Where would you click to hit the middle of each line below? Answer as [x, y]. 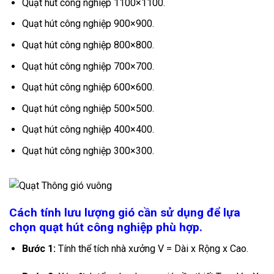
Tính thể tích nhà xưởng [106, 249]
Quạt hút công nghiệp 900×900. [88, 24]
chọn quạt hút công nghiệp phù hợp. [106, 228]
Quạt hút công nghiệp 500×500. [88, 108]
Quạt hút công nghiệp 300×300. [88, 150]
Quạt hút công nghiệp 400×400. [88, 130]
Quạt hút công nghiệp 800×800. [88, 45]
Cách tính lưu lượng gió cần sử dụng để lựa [125, 213]
